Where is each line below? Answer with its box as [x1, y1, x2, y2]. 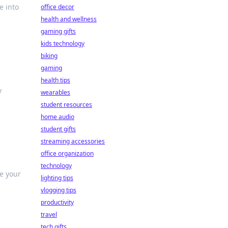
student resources [41, 100, 92, 109]
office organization [41, 149, 94, 158]
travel [41, 210, 57, 219]
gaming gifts [41, 27, 76, 36]
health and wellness [41, 15, 97, 23]
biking [41, 51, 58, 60]
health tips [41, 76, 70, 84]
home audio [41, 112, 74, 121]
